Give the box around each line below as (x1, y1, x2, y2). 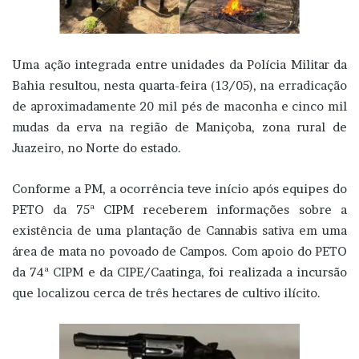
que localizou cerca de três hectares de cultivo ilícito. (12, 284, 321, 301)
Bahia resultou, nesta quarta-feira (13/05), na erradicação (12, 77, 347, 93)
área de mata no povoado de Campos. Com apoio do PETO (12, 243, 347, 259)
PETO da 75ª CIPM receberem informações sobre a (12, 201, 347, 217)
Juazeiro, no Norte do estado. (12, 139, 181, 155)
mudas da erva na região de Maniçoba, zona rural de (12, 119, 347, 135)
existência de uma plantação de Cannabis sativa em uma (12, 222, 347, 238)
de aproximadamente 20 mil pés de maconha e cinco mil (12, 98, 347, 114)
